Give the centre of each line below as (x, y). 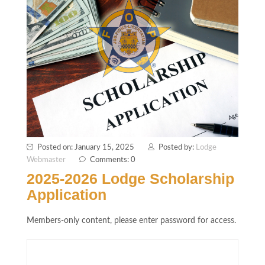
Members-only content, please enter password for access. (131, 220)
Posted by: (177, 147)
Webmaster (46, 160)
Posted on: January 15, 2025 (86, 147)
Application (67, 194)
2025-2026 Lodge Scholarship (130, 178)
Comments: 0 (113, 160)
